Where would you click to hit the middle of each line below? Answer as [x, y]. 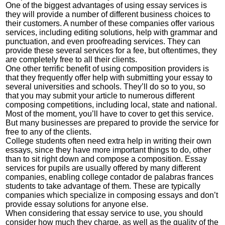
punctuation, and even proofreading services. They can [103, 41]
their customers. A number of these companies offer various [110, 23]
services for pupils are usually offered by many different [103, 168]
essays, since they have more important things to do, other [108, 150]
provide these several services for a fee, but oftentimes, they [111, 50]
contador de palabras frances [162, 177]
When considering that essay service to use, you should [104, 213]
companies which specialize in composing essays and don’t [112, 195]
